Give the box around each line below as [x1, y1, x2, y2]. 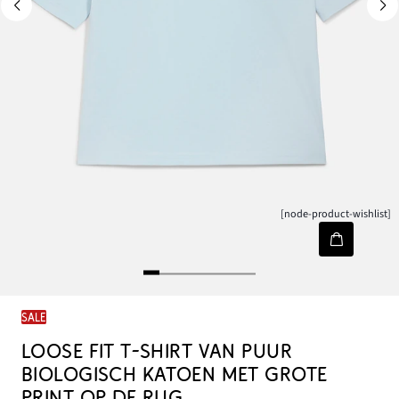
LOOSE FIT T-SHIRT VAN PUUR [21, 340, 292, 363]
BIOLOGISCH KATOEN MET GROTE [21, 363, 328, 387]
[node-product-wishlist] [281, 206, 392, 223]
